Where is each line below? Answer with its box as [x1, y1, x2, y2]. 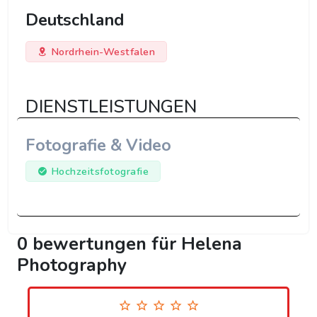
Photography [17, 253, 127, 278]
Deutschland [25, 8, 124, 32]
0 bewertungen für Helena [17, 231, 242, 257]
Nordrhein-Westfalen [50, 45, 155, 59]
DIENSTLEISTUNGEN [25, 94, 197, 120]
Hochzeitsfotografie [50, 164, 149, 179]
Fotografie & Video [25, 134, 171, 157]
